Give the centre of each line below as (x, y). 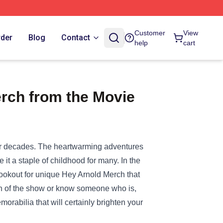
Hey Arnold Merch (93, 174)
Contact (76, 38)
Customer (150, 33)
